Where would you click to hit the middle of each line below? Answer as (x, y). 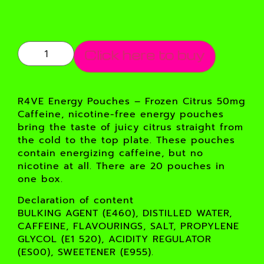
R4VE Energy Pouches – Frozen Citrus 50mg (132, 101)
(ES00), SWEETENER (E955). (86, 253)
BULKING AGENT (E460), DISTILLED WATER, (125, 214)
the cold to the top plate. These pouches (126, 140)
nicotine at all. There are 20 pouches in (121, 166)
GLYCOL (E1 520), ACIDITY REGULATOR (115, 240)
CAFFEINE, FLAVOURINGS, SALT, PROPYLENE (128, 227)
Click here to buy (145, 54)
